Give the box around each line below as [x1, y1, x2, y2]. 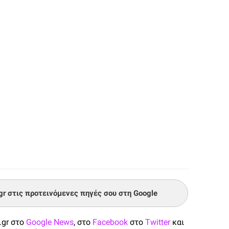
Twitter [145, 217, 170, 227]
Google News [26, 217, 74, 227]
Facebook [93, 217, 128, 227]
